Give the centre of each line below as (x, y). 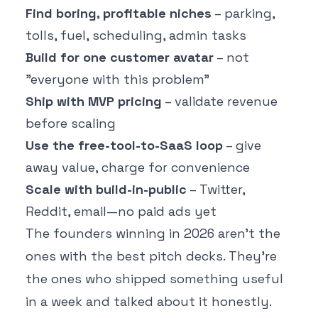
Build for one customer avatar (120, 57)
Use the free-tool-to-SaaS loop (124, 146)
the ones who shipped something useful (154, 279)
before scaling (71, 124)
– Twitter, (216, 190)
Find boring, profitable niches (119, 13)
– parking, (243, 13)
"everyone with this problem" (117, 79)
